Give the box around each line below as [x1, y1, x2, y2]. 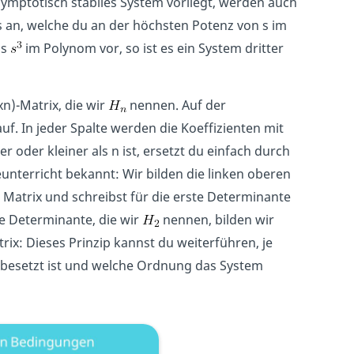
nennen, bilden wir [159, 211, 274, 229]
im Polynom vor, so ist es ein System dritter [21, 40, 284, 58]
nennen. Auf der [126, 96, 226, 115]
